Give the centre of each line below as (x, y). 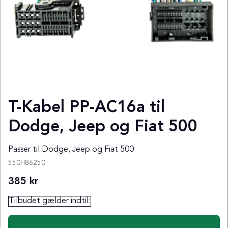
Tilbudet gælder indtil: (50, 201)
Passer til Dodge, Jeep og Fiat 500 (71, 149)
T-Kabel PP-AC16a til (87, 108)
